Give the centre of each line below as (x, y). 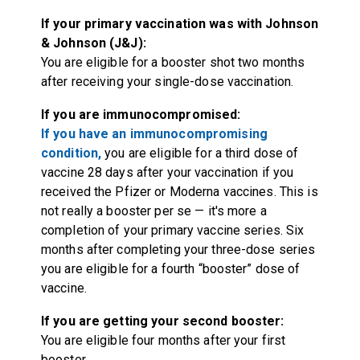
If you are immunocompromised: (141, 114)
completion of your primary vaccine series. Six (172, 230)
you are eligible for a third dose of (200, 153)
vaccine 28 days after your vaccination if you (167, 172)
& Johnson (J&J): (93, 43)
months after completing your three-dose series (178, 249)
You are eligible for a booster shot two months (173, 62)
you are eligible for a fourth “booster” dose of (170, 268)
